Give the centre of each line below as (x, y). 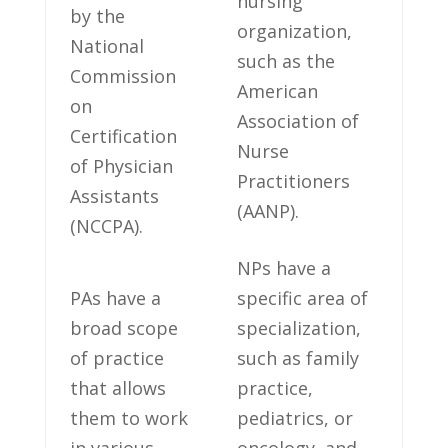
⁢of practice (116, 358)
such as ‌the (285, 61)
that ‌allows (117, 388)
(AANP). (267, 211)
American (277, 91)
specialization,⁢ (298, 328)
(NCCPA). (106, 226)
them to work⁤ (128, 418)
